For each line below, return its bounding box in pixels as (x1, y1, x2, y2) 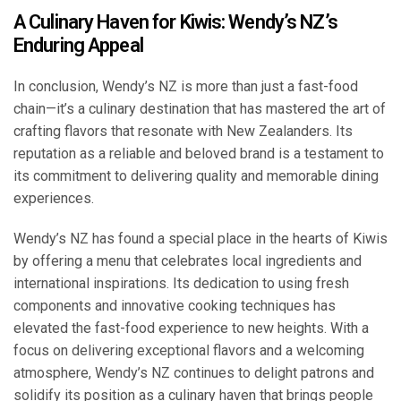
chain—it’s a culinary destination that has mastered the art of (13, 100, 386, 118)
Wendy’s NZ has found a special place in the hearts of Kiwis (13, 230, 388, 248)
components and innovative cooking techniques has (13, 297, 336, 315)
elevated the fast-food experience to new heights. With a (13, 320, 369, 337)
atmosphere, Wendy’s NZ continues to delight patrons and (13, 364, 374, 382)
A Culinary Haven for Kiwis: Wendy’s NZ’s (13, 11, 337, 34)
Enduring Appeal (13, 34, 143, 57)
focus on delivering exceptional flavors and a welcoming (13, 342, 364, 360)
